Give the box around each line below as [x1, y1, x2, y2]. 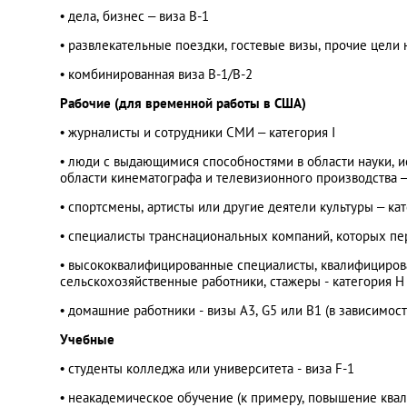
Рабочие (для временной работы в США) [60, 94, 306, 112]
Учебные [60, 331, 114, 348]
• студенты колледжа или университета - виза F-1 [60, 360, 354, 377]
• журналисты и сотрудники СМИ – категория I [60, 124, 335, 141]
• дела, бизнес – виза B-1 [60, 7, 209, 25]
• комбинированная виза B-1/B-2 [60, 65, 253, 83]
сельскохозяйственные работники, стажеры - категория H [60, 273, 404, 290]
